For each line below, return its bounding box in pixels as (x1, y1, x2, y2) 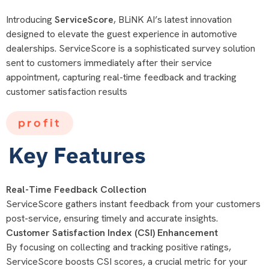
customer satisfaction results (6, 85, 127, 98)
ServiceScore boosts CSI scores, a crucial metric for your (6, 255, 247, 268)
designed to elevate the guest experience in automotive (6, 28, 237, 41)
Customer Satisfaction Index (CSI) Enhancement (6, 226, 218, 239)
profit (18, 117, 62, 130)
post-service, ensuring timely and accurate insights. (6, 211, 218, 225)
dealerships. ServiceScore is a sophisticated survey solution (6, 42, 255, 55)
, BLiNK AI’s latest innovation (113, 13, 232, 26)
